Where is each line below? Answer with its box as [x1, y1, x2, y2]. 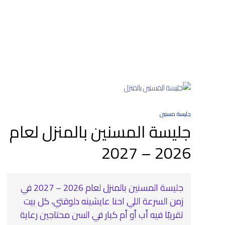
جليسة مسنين [160, 107, 191, 120]
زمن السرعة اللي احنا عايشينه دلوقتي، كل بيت [24, 192, 184, 209]
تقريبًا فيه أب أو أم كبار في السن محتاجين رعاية [20, 206, 184, 223]
